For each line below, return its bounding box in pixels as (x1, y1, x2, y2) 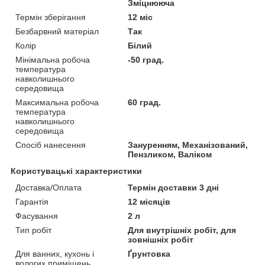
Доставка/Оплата (15, 183, 82, 192)
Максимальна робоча (15, 98, 99, 107)
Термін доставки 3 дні (128, 183, 219, 192)
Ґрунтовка (128, 249, 171, 258)
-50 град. (128, 55, 164, 64)
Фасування (15, 211, 58, 221)
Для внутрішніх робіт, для (128, 225, 237, 235)
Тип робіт (15, 225, 51, 235)
